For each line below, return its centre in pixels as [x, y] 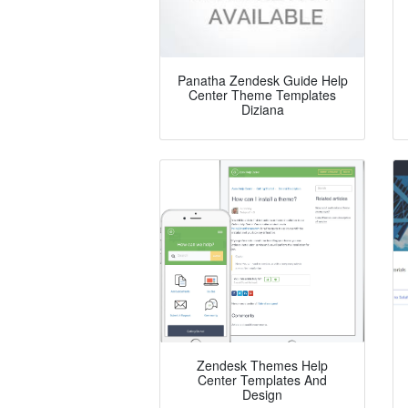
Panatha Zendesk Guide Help [262, 81]
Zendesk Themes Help [262, 366]
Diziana [262, 110]
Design [262, 395]
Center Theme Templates [262, 95]
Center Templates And [262, 380]
